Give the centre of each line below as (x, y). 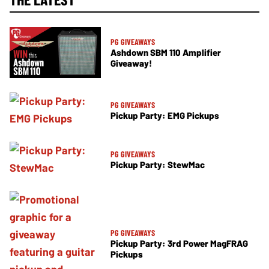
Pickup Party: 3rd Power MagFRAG (179, 243)
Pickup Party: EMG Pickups (165, 115)
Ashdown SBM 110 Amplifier (166, 52)
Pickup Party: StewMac (158, 164)
